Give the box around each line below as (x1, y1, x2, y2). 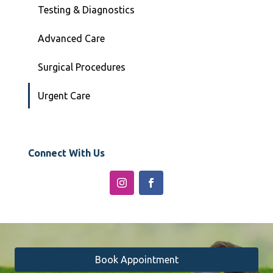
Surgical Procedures (38, 62, 126, 73)
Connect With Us (28, 147, 105, 159)
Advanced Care (38, 33, 105, 44)
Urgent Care (38, 90, 90, 102)
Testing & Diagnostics (38, 4, 135, 16)
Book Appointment (94, 254, 179, 266)
